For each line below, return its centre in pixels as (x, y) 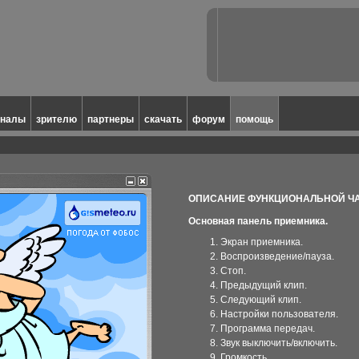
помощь (254, 119)
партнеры (111, 119)
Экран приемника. (262, 242)
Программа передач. (268, 329)
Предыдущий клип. (264, 285)
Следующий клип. (261, 300)
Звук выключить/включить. (279, 343)
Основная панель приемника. (258, 221)
